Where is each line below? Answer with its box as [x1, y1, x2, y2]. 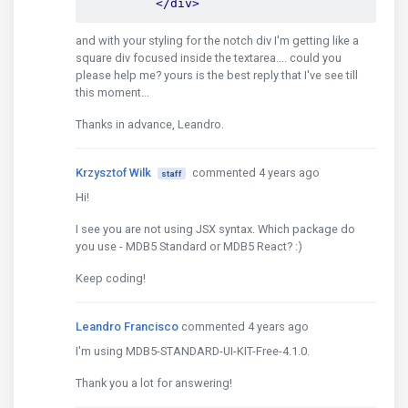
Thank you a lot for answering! [76, 376, 232, 390]
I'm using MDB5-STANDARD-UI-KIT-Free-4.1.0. [76, 344, 310, 358]
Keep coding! [76, 271, 146, 285]
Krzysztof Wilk [76, 166, 151, 179]
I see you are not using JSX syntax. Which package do [76, 222, 355, 236]
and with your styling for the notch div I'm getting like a [76, 34, 359, 47]
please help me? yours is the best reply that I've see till [76, 68, 358, 82]
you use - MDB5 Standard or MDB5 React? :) [76, 240, 302, 253]
